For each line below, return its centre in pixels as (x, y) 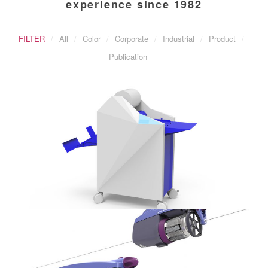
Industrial (178, 39)
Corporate (131, 39)
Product (222, 39)
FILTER (31, 39)
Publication (128, 57)
